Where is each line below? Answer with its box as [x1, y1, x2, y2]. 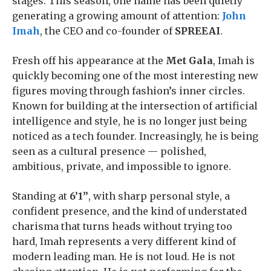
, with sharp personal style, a [88, 190, 230, 202]
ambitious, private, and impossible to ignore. [12, 160, 231, 172]
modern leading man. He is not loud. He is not [12, 250, 235, 263]
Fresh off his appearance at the [12, 54, 166, 67]
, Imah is [213, 54, 255, 67]
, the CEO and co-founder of [40, 25, 175, 37]
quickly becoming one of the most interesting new [12, 70, 258, 82]
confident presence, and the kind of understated [12, 205, 247, 217]
